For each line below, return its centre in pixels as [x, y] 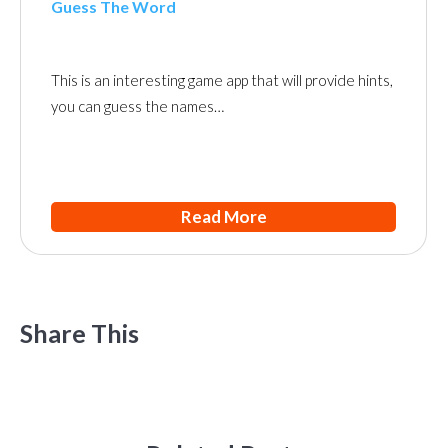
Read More [223, 216]
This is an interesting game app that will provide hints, [222, 79]
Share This [79, 332]
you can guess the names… [137, 105]
